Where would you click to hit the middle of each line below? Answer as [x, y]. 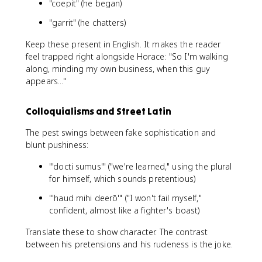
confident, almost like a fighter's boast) [125, 210]
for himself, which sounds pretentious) [122, 178]
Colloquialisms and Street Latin [99, 111]
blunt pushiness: [57, 144]
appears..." [46, 81]
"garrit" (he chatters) [87, 22]
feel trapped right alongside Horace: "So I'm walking [127, 56]
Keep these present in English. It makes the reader [123, 44]
